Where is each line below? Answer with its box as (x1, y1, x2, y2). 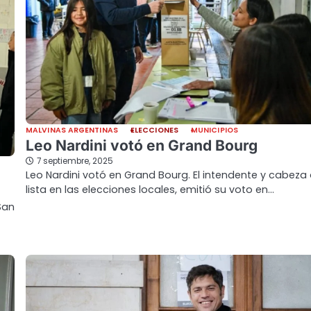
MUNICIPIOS (190, 124, 238, 135)
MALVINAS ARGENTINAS (26, 124, 118, 135)
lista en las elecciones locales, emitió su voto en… (26, 182, 274, 196)
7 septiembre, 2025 (37, 155, 113, 167)
